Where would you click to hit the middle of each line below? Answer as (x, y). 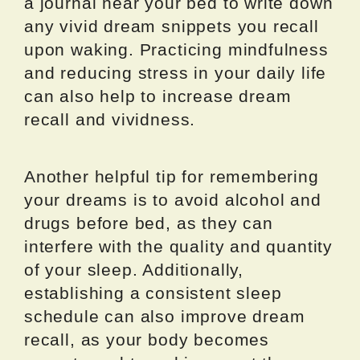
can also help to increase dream (158, 96)
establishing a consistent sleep (153, 292)
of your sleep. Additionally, (134, 269)
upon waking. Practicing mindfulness (176, 49)
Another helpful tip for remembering (172, 176)
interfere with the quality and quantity (178, 246)
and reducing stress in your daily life (176, 72)
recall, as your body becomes (147, 339)
